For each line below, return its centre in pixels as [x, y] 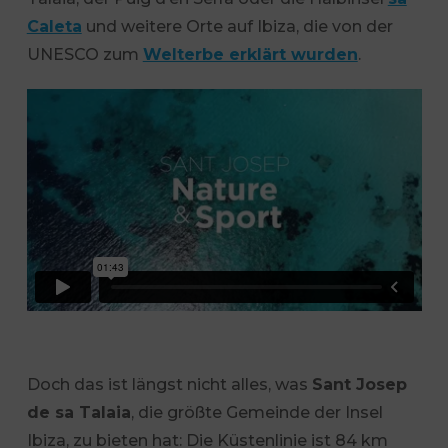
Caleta [54, 26]
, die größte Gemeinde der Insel [256, 412]
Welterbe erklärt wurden [250, 54]
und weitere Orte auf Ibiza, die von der [237, 26]
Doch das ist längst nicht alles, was [169, 384]
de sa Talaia [78, 412]
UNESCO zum [84, 54]
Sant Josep [359, 384]
